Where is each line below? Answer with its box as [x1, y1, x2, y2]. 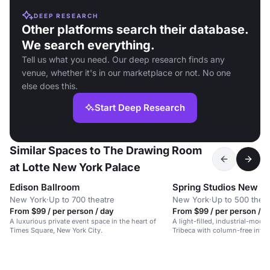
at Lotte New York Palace [10, 161, 140, 174]
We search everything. [22, 38, 155, 53]
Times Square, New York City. [10, 226, 102, 235]
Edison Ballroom [10, 181, 80, 193]
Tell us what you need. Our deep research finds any [22, 54, 225, 65]
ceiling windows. [172, 235, 226, 244]
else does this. [22, 81, 78, 92]
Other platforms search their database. [22, 22, 248, 37]
